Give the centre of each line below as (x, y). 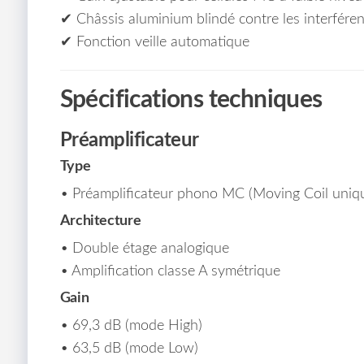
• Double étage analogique (144, 249)
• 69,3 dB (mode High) (131, 326)
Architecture (100, 221)
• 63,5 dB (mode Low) (129, 349)
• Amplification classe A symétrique (170, 272)
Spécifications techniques (191, 100)
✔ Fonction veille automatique (154, 43)
